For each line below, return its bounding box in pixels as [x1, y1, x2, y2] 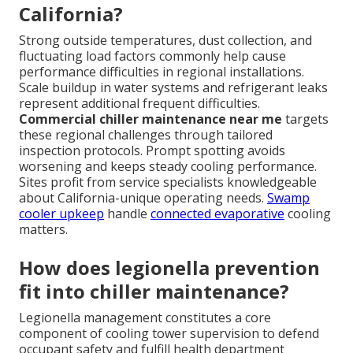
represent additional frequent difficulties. [19, 94, 260, 112]
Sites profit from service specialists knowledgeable [19, 173, 317, 191]
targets [282, 110, 329, 128]
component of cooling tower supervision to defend [19, 324, 319, 342]
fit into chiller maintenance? [19, 277, 289, 304]
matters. [19, 220, 68, 238]
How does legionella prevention [19, 254, 320, 281]
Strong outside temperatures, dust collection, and [19, 31, 312, 49]
